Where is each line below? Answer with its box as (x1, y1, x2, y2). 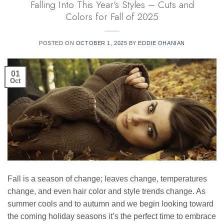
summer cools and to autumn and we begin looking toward (7, 199, 213, 208)
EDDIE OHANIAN (138, 40, 185, 46)
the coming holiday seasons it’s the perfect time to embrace (7, 212, 216, 221)
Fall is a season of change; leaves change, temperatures (7, 174, 207, 183)
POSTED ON (39, 40, 76, 46)
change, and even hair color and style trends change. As (7, 187, 205, 196)
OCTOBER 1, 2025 (75, 40, 127, 46)
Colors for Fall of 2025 (65, 9, 158, 24)
